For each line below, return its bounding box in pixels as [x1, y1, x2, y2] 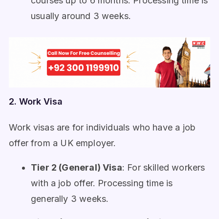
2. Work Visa [9, 96, 63, 107]
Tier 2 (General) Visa [31, 162, 122, 173]
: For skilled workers [122, 162, 205, 173]
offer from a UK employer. [9, 138, 116, 149]
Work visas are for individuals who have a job [9, 122, 196, 133]
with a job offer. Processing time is [31, 178, 173, 189]
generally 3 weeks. [31, 194, 109, 204]
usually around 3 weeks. [31, 11, 131, 22]
